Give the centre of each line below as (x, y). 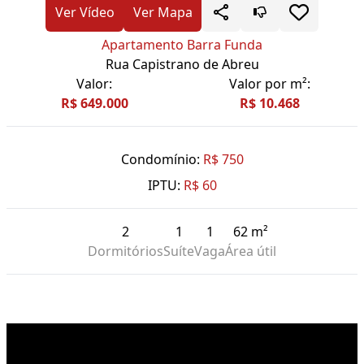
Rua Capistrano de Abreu (182, 65)
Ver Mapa (162, 13)
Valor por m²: (270, 84)
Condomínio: (160, 160)
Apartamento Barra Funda (182, 45)
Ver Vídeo (84, 13)
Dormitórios (126, 251)
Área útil (251, 251)
